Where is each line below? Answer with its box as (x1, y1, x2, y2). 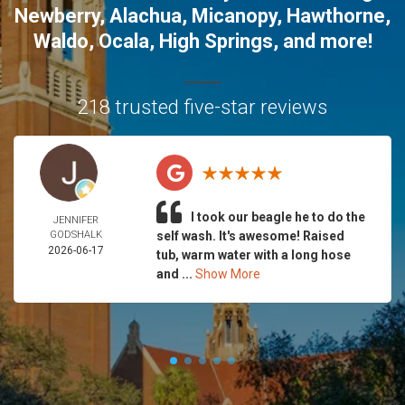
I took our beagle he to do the (190, 210, 365, 224)
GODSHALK (50, 229, 103, 240)
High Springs (158, 30, 273, 52)
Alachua (109, 5, 182, 27)
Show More (194, 267, 260, 281)
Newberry (14, 5, 99, 27)
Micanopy (192, 5, 277, 27)
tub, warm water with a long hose (155, 248, 351, 262)
